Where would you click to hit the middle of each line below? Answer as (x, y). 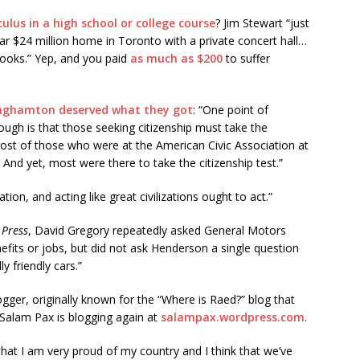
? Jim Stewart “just (262, 23)
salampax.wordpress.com (233, 317)
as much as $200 (176, 58)
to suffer (246, 58)
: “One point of (231, 110)
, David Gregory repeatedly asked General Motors (157, 230)
